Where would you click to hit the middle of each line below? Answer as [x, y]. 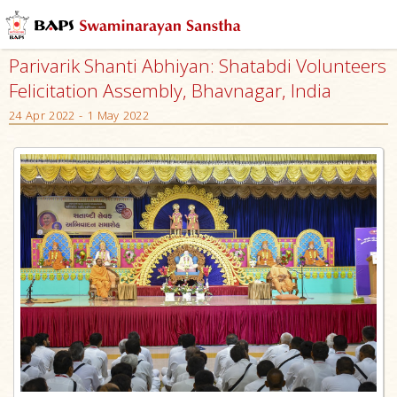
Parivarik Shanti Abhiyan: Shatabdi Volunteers [198, 66]
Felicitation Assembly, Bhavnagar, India [170, 90]
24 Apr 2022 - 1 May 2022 [79, 115]
